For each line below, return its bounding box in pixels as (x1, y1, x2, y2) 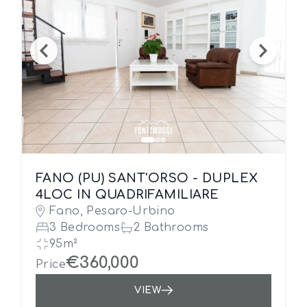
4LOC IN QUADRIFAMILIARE (36, 188, 219, 201)
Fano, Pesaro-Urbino (49, 205, 175, 217)
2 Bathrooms (134, 221, 209, 234)
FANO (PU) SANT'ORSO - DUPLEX (36, 171, 258, 185)
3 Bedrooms (49, 221, 120, 234)
